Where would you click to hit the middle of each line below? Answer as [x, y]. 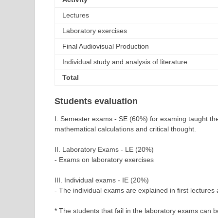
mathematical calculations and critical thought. [125, 129]
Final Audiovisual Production [106, 46]
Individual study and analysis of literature [125, 62]
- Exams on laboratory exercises [104, 160]
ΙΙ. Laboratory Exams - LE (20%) [104, 150]
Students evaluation [96, 101]
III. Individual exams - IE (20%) [102, 180]
